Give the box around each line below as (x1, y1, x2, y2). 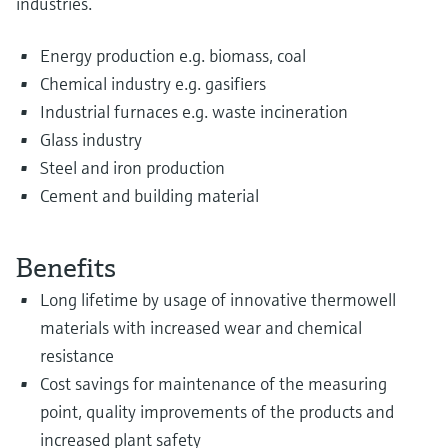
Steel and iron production (40, 156, 225, 180)
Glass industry (40, 128, 142, 152)
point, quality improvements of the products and (40, 400, 394, 424)
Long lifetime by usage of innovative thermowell (40, 288, 396, 312)
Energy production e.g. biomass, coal (40, 44, 306, 68)
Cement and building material (40, 184, 259, 208)
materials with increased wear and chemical (40, 316, 362, 340)
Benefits (16, 250, 116, 286)
